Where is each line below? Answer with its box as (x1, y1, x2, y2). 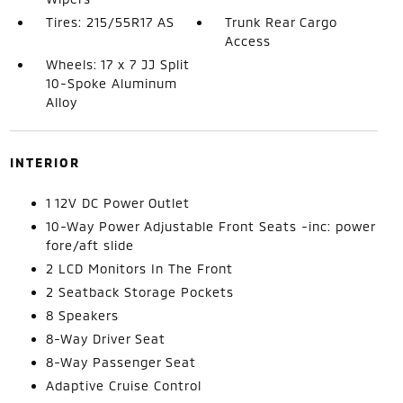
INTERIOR (9, 154, 80, 170)
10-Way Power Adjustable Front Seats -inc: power (45, 218, 375, 234)
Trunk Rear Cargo (225, 13, 338, 30)
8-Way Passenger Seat (45, 354, 196, 370)
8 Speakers (45, 307, 119, 323)
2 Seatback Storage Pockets (45, 283, 234, 300)
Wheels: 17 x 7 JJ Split (45, 56, 190, 72)
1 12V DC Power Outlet (45, 194, 190, 210)
